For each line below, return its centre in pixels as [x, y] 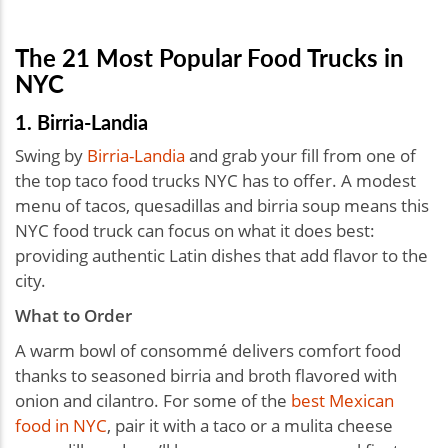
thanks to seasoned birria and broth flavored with [206, 375]
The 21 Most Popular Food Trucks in [209, 56]
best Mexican [342, 400]
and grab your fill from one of [300, 155]
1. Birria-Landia [81, 121]
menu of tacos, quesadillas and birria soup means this [222, 205]
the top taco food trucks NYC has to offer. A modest [215, 180]
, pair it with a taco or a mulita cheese [250, 425]
